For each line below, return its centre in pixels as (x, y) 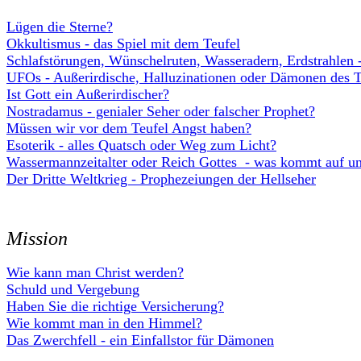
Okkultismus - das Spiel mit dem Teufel (123, 44)
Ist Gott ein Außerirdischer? (88, 94)
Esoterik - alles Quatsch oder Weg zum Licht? (141, 145)
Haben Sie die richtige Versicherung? (115, 306)
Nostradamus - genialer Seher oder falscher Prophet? (161, 111)
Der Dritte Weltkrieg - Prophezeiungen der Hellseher (161, 179)
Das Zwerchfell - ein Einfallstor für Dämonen (140, 340)
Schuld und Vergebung (73, 289)
